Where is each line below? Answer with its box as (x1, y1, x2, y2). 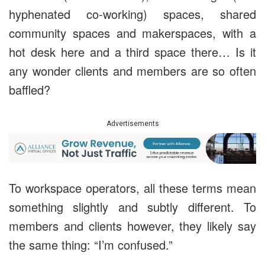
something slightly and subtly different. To (9, 198, 256, 215)
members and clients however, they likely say (9, 216, 256, 234)
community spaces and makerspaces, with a (9, 24, 256, 42)
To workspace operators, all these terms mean (9, 179, 256, 196)
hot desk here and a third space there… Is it (9, 43, 256, 61)
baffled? (9, 81, 50, 99)
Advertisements (106, 119, 159, 128)
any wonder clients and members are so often (9, 62, 256, 80)
